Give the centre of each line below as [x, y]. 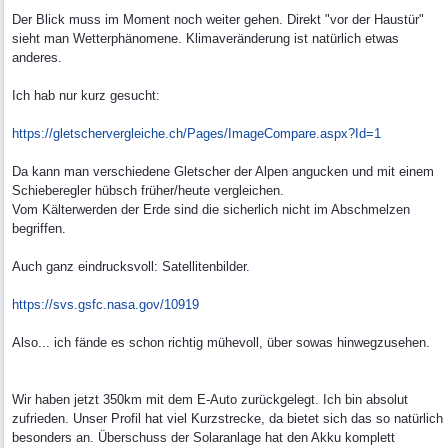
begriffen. [39, 228]
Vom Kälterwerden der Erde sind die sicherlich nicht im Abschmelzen [211, 209]
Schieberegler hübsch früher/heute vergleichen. [148, 190]
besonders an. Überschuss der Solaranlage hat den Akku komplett [203, 437]
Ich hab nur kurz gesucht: [86, 95]
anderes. [37, 57]
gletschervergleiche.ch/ [120, 133]
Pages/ [207, 133]
